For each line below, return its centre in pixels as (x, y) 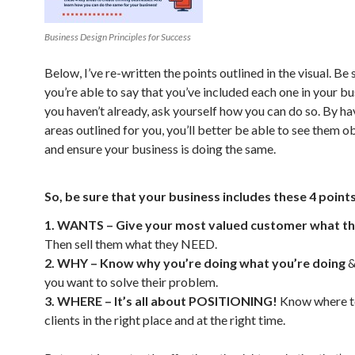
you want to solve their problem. (131, 282)
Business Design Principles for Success (118, 37)
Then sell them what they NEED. (131, 244)
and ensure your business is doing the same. (160, 149)
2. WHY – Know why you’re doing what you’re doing (195, 263)
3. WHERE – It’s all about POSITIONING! (161, 301)
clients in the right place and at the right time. (165, 320)
